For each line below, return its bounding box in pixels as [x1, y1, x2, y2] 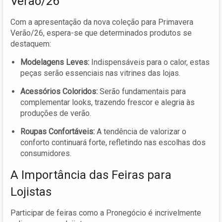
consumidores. [20, 148, 71, 158]
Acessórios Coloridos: [20, 86, 98, 96]
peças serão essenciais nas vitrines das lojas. [20, 68, 180, 78]
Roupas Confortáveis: [20, 126, 95, 136]
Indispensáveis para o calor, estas [89, 57, 210, 67]
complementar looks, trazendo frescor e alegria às [20, 97, 195, 107]
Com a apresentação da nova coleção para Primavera [10, 17, 193, 27]
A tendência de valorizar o [95, 126, 186, 136]
